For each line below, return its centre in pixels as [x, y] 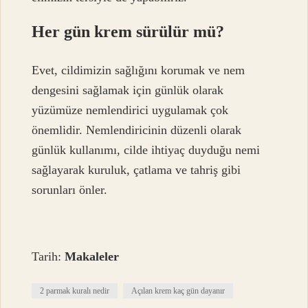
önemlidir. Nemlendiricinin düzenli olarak [137, 130]
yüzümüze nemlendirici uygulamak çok [130, 110]
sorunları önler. [70, 190]
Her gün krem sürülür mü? [128, 32]
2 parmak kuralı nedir [75, 291]
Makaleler [92, 257]
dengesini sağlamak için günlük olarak [128, 90]
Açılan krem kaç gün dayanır [178, 291]
